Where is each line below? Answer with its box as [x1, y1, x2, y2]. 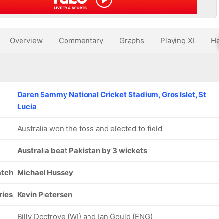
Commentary [59, 36, 103, 45]
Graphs [119, 36, 144, 45]
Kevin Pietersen [17, 190, 72, 199]
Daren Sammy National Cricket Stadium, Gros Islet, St [17, 90, 206, 99]
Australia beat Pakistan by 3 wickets [17, 146, 147, 155]
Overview [10, 36, 43, 45]
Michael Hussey [17, 168, 73, 177]
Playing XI [160, 36, 195, 45]
